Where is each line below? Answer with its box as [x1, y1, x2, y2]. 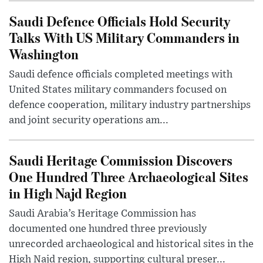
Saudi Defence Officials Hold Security [9, 11, 230, 30]
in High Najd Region [9, 183, 127, 202]
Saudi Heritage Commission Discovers [9, 150, 232, 169]
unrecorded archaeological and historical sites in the [9, 238, 254, 249]
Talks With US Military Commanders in [9, 28, 240, 46]
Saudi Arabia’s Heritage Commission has [9, 208, 196, 219]
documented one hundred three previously [9, 223, 207, 234]
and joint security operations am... [9, 114, 168, 126]
